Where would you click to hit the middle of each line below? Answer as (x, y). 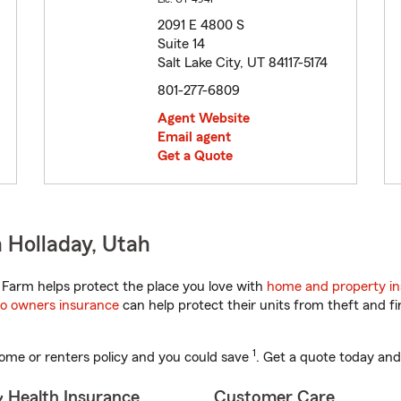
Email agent (194, 137)
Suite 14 (181, 44)
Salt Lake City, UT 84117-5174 (243, 63)
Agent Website (204, 119)
